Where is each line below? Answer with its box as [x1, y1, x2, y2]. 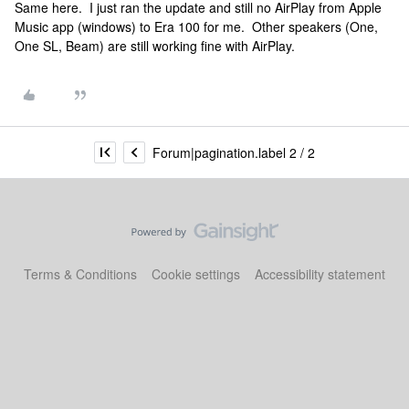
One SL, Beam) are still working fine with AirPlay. [15, 37, 295, 55]
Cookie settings [152, 265, 240, 283]
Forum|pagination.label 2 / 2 [152, 142, 315, 162]
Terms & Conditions [24, 265, 137, 283]
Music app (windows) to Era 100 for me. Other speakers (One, [15, 17, 378, 36]
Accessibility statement [255, 265, 385, 283]
